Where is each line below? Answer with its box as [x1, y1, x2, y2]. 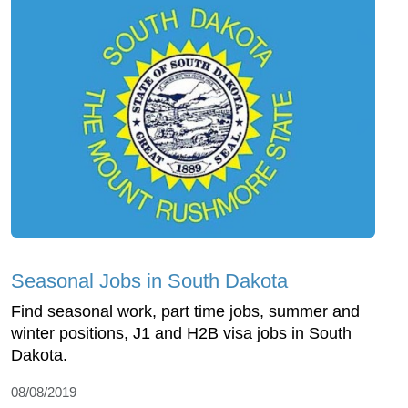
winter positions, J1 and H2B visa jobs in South [11, 323, 352, 342]
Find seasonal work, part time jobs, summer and [11, 301, 360, 321]
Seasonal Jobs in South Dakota [11, 269, 288, 292]
